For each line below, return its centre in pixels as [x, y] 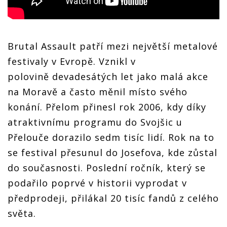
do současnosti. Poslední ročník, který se [107, 167]
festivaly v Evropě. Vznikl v [72, 61]
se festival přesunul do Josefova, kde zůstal [112, 152]
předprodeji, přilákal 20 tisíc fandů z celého [113, 198]
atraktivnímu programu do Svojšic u [95, 122]
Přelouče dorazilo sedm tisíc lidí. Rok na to [111, 137]
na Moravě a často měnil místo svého [98, 91]
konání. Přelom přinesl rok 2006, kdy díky [107, 107]
